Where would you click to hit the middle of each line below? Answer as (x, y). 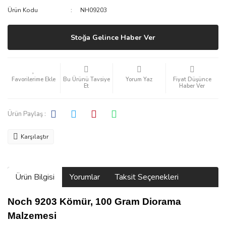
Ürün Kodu (23, 10)
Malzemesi (32, 216)
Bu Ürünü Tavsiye (86, 79)
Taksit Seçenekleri (147, 177)
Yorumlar (85, 177)
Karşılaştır (35, 137)
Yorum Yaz (139, 79)
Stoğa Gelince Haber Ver (113, 37)
